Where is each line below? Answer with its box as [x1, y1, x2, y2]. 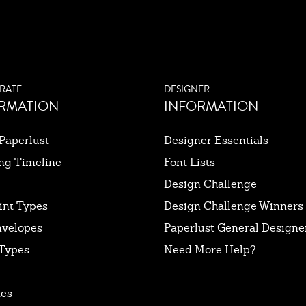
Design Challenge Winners [164, 198, 303, 213]
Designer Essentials [164, 133, 268, 148]
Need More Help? [164, 242, 256, 257]
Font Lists [164, 154, 215, 169]
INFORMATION [164, 95, 258, 116]
